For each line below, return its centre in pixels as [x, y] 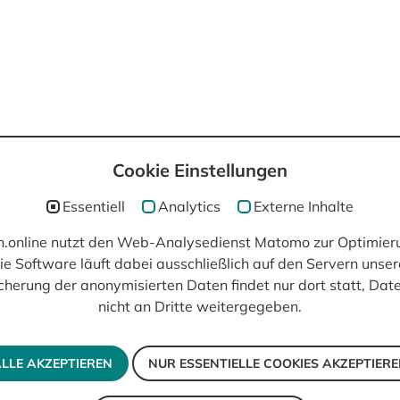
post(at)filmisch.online [85, 197]
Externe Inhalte [304, 206]
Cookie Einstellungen [200, 170]
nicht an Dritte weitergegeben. [200, 306]
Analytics [189, 206]
